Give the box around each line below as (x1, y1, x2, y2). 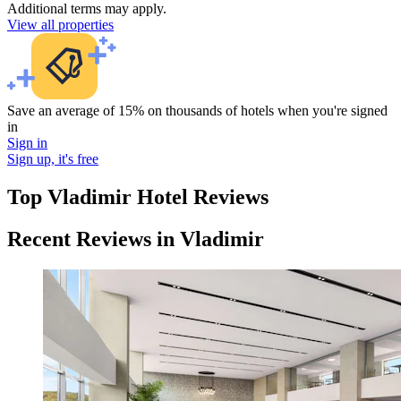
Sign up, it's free (7, 150, 98, 166)
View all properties (7, 16, 114, 32)
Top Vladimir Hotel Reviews (7, 184, 269, 209)
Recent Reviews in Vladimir (7, 226, 264, 251)
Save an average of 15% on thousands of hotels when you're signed (7, 102, 388, 118)
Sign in (7, 134, 47, 150)
